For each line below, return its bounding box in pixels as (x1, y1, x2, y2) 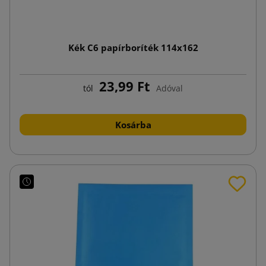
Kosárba (115, 118, 151, 131)
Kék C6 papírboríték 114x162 (68, 41, 198, 53)
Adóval (156, 82, 183, 94)
